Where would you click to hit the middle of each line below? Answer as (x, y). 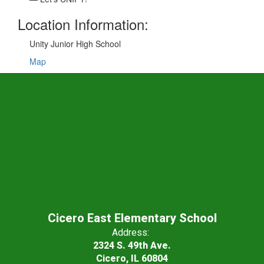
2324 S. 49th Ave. (132, 245)
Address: (131, 232)
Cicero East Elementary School (132, 218)
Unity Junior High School (75, 44)
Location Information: (83, 24)
